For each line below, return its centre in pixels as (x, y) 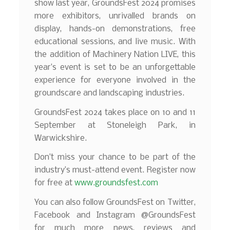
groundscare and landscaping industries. (110, 93)
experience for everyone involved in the (115, 81)
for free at (55, 183)
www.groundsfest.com (117, 183)
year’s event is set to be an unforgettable (115, 68)
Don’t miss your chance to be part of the (115, 158)
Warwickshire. (61, 138)
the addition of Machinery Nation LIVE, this (115, 55)
